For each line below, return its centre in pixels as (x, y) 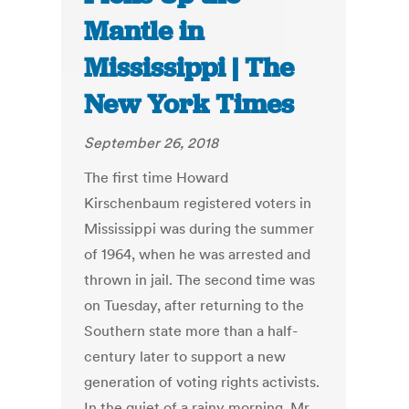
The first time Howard (157, 178)
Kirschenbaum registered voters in (198, 203)
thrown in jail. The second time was (200, 280)
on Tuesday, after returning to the (194, 305)
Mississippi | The (189, 68)
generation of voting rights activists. (202, 382)
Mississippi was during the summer (199, 229)
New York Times (189, 105)
